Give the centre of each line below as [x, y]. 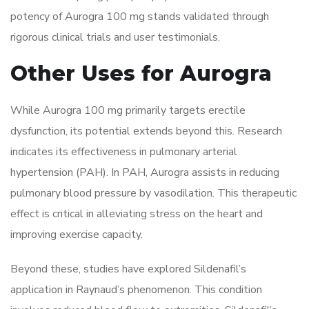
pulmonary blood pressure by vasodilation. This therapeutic [153, 193]
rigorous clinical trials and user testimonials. [115, 38]
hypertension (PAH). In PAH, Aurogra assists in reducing [145, 173]
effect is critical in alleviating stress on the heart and [137, 214]
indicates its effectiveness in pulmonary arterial [124, 152]
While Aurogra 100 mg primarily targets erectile [128, 111]
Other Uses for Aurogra [141, 74]
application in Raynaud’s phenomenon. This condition [136, 290]
